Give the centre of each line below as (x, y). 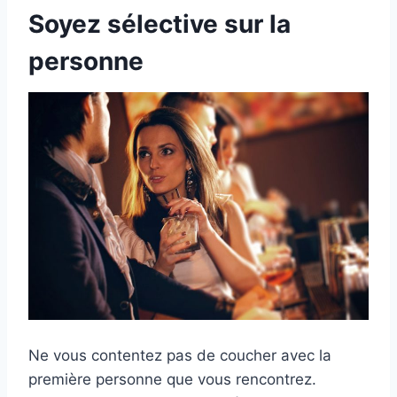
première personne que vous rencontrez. (172, 379)
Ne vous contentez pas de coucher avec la (180, 355)
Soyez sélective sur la (160, 24)
